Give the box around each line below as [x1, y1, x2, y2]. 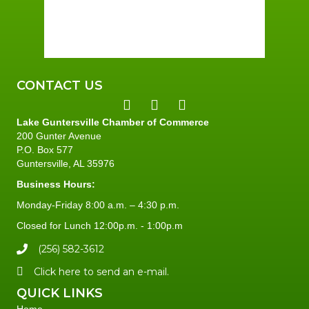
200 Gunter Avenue [17, 130, 101, 142]
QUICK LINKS [17, 286, 103, 301]
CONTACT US [17, 78, 103, 94]
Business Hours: [17, 179, 95, 190]
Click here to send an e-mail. [34, 266, 169, 279]
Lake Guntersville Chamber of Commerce [17, 117, 209, 128]
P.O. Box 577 [17, 144, 73, 156]
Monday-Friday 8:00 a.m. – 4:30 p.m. [17, 199, 179, 211]
